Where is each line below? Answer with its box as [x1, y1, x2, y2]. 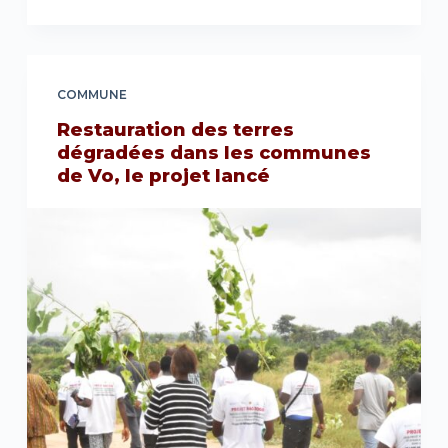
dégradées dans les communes [56, 141, 371, 164]
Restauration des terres [56, 118, 294, 141]
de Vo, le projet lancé [56, 164, 270, 187]
